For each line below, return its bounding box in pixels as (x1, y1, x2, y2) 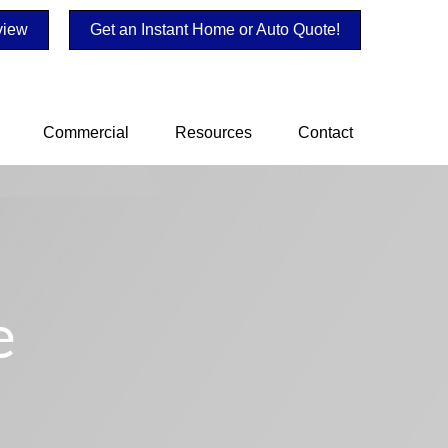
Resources (175, 123, 252, 141)
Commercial (43, 123, 129, 141)
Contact (298, 123, 353, 141)
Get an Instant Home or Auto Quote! (90, 21, 340, 38)
